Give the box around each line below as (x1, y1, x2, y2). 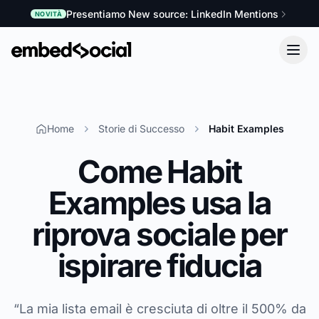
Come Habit (78, 152, 241, 191)
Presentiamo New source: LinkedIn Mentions (66, 7, 279, 20)
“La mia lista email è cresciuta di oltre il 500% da (13, 300, 306, 316)
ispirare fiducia (57, 246, 262, 285)
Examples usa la (48, 183, 271, 222)
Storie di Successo (98, 122, 184, 135)
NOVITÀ (34, 10, 63, 18)
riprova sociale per (32, 214, 287, 253)
